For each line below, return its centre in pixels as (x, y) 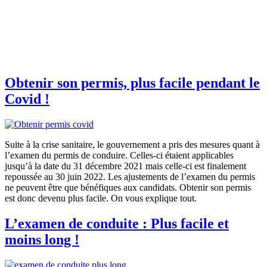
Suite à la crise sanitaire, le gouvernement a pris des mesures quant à (132, 144)
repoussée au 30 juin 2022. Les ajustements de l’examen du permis (130, 176)
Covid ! (27, 99)
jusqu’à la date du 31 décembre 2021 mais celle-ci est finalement (125, 166)
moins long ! (42, 239)
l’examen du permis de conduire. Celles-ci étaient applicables (119, 155)
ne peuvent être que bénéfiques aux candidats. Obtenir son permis (128, 187)
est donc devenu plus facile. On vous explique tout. (101, 198)
